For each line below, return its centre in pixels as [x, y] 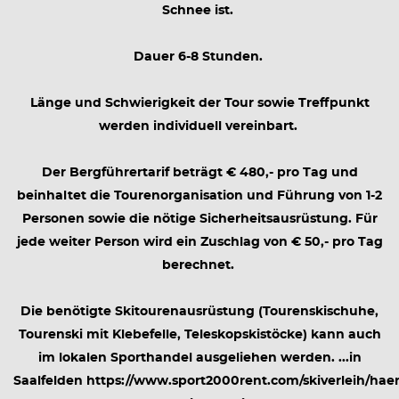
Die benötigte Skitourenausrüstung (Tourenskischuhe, [199, 312]
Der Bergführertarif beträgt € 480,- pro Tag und [199, 173]
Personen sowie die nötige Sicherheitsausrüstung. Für [199, 219]
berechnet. [199, 265]
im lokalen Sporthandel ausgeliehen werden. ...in [199, 358]
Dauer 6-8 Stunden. [199, 57]
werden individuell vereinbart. [199, 126]
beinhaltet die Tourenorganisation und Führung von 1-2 [199, 196]
